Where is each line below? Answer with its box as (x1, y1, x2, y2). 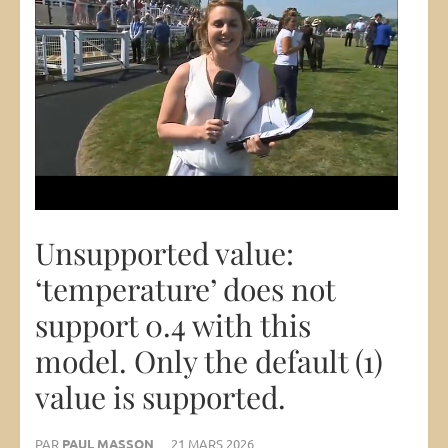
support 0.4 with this (35, 305, 311, 346)
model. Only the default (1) (35, 341, 383, 382)
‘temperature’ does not (35, 269, 335, 310)
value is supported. (35, 377, 286, 418)
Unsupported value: (35, 233, 294, 274)
